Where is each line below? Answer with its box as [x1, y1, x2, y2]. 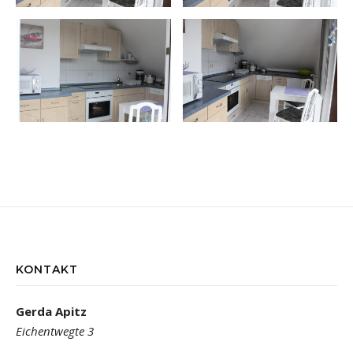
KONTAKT [16, 262, 78, 277]
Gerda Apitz [16, 303, 87, 319]
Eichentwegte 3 [16, 322, 94, 339]
